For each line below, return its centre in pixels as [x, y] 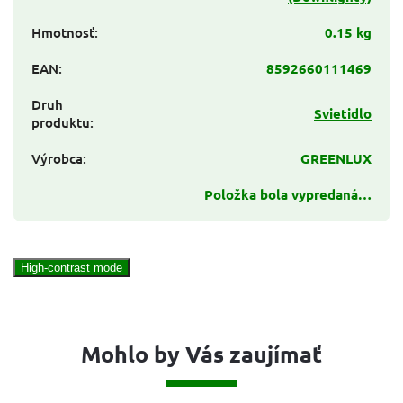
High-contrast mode [72, 267]
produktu [61, 122]
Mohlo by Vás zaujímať [201, 353]
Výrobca [57, 158]
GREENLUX [336, 158]
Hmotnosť [63, 32]
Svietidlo [343, 113]
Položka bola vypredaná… [288, 194]
